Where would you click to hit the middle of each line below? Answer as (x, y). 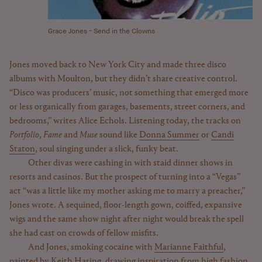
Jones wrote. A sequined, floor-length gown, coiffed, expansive (126, 205)
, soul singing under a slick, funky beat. (107, 149)
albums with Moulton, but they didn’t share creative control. (123, 79)
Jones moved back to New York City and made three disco (118, 65)
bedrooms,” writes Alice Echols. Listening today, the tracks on (125, 121)
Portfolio (24, 135)
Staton (22, 149)
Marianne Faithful (189, 247)
